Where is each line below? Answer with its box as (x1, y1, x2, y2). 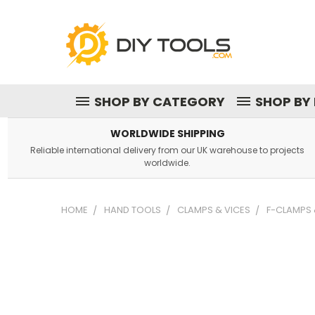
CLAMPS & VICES (177, 203, 250, 217)
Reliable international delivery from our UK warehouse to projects (30, 144, 305, 156)
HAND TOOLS (104, 203, 161, 217)
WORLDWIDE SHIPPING (110, 127, 225, 141)
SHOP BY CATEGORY (94, 93, 225, 110)
